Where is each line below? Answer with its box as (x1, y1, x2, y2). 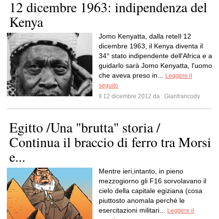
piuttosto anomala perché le (99, 197, 185, 204)
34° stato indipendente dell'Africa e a (99, 52, 212, 60)
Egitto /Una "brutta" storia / (9, 118, 160, 136)
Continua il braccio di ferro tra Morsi (9, 132, 211, 151)
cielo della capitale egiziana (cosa (99, 187, 202, 195)
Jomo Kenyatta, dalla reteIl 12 (99, 32, 191, 40)
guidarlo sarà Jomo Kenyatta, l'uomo (99, 62, 212, 69)
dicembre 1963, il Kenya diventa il (99, 42, 203, 50)
